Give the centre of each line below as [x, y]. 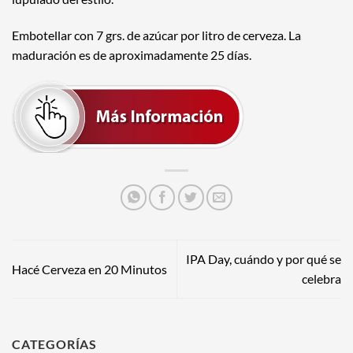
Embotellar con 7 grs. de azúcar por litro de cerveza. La [156, 35]
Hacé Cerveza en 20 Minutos [89, 269]
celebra [321, 279]
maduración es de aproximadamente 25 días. [132, 54]
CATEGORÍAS [54, 344]
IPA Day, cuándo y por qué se [264, 259]
